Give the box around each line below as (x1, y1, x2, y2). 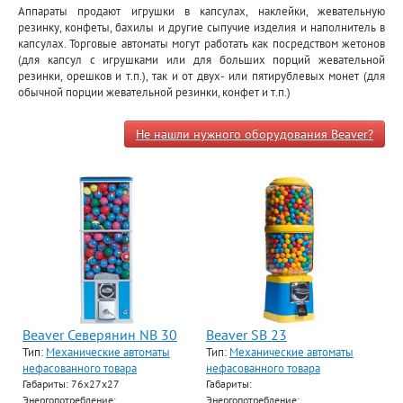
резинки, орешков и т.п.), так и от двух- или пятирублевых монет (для (18, 67, 385, 84)
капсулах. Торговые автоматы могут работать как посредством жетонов (18, 35, 385, 51)
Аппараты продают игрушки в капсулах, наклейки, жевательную (18, 3, 385, 19)
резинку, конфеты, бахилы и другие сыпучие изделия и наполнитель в (18, 19, 385, 35)
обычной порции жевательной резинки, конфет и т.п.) (18, 84, 291, 100)
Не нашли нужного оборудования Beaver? (136, 126, 373, 142)
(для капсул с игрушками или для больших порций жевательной (18, 51, 385, 67)
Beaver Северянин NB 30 (22, 326, 177, 344)
